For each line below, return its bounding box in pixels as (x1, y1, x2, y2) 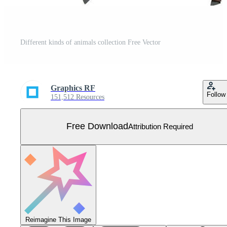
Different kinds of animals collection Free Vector (20, 38, 161, 46)
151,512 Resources (51, 93, 104, 101)
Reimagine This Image (25, 215, 91, 223)
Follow (207, 90, 225, 98)
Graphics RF (51, 83, 95, 92)
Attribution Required (128, 122, 193, 131)
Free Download (66, 121, 128, 132)
